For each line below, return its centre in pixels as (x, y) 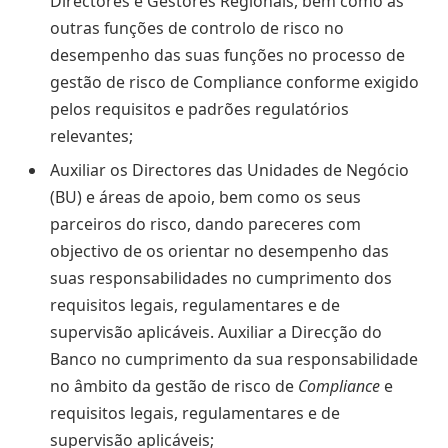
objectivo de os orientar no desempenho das (219, 250)
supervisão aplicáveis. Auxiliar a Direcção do (216, 331)
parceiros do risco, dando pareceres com (205, 223)
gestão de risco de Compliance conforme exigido (234, 81)
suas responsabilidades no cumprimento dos (221, 277)
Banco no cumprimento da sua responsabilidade (234, 358)
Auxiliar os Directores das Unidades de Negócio (229, 169)
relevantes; (91, 135)
